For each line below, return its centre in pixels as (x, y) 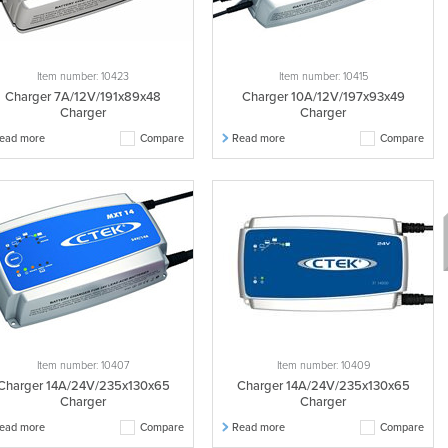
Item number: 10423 (83, 76)
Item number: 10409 (323, 365)
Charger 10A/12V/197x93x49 (323, 97)
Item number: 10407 (83, 365)
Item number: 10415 (323, 76)
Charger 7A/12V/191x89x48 (83, 97)
